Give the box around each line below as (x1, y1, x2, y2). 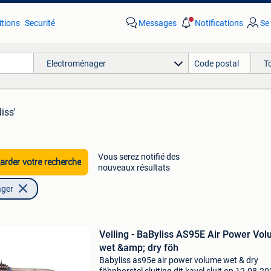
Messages (138, 18, 177, 28)
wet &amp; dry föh (99, 242, 178, 253)
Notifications (194, 18, 243, 28)
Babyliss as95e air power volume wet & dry (99, 255, 258, 265)
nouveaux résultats (97, 163, 170, 172)
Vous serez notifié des (97, 152, 180, 162)
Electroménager (46, 58, 106, 68)
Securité (24, 18, 55, 28)
